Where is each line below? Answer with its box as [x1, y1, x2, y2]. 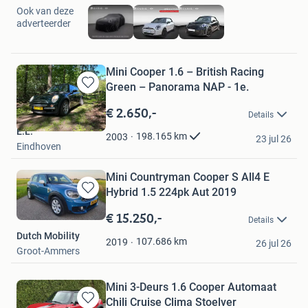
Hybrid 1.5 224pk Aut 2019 [159, 185, 236, 199]
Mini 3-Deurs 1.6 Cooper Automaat [106, 280, 276, 294]
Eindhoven [16, 140, 61, 152]
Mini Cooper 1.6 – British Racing [106, 65, 264, 78]
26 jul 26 [256, 237, 291, 249]
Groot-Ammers [16, 245, 80, 256]
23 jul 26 [256, 133, 291, 144]
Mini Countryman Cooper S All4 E [106, 170, 269, 184]
